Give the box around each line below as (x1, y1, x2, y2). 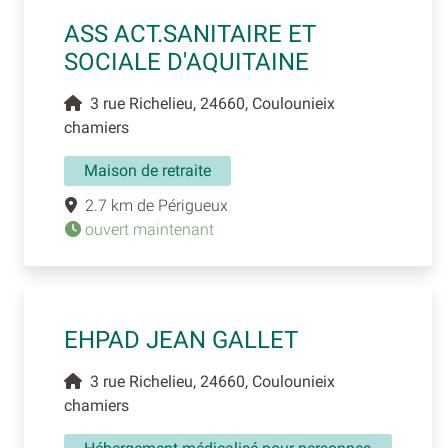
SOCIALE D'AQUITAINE (64, 47, 309, 76)
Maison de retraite (84, 160, 211, 180)
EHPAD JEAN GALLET (64, 325, 298, 354)
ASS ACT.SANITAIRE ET (64, 19, 316, 48)
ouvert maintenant (81, 219, 214, 239)
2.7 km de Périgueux (77, 195, 228, 215)
